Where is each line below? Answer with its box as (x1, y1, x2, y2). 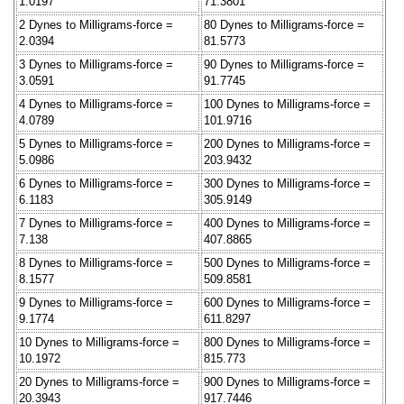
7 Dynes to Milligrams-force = (19, 216, 173, 230)
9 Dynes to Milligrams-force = (19, 295, 173, 309)
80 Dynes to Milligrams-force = (204, 17, 364, 32)
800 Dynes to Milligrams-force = (204, 335, 371, 349)
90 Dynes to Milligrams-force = (204, 57, 364, 71)
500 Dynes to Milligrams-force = (204, 255, 371, 270)
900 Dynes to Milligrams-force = (204, 374, 371, 389)
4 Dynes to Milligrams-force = (19, 96, 173, 111)
